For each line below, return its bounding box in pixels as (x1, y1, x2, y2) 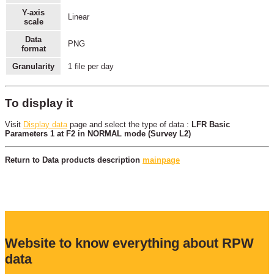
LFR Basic (191, 120, 230, 130)
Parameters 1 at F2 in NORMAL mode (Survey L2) (5, 129, 191, 139)
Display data (23, 120, 67, 130)
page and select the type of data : (67, 120, 191, 130)
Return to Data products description (5, 155, 143, 165)
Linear (67, 12, 89, 22)
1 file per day (67, 62, 114, 72)
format (21, 44, 46, 54)
